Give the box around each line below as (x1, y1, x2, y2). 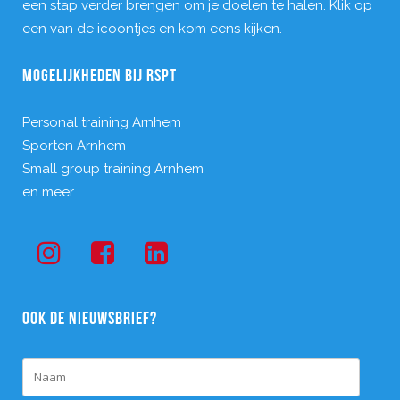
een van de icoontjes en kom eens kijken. (22, 21, 282, 37)
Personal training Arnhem (22, 114, 181, 131)
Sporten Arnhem (22, 137, 126, 154)
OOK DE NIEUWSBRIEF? (22, 311, 157, 329)
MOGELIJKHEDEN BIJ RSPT (22, 68, 177, 87)
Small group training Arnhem (22, 161, 204, 178)
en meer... (22, 184, 81, 201)
